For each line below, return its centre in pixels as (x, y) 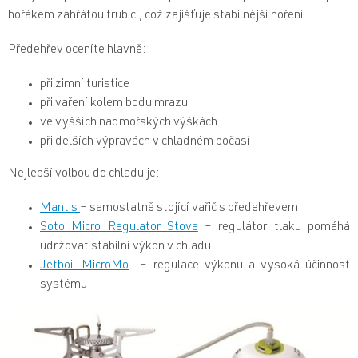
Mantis (60, 208)
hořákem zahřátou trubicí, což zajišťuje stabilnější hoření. (158, 16)
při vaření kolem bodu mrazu (114, 103)
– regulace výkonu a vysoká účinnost (239, 266)
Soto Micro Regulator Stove (119, 227)
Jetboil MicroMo (85, 266)
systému (64, 285)
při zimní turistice (85, 84)
